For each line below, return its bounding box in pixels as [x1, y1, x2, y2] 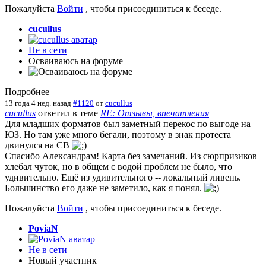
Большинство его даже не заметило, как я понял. [5, 182, 204, 193]
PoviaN [28, 223, 58, 233]
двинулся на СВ [5, 140, 72, 150]
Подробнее [5, 86, 49, 97]
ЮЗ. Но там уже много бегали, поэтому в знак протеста [5, 129, 231, 140]
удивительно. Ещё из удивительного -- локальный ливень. [5, 172, 241, 182]
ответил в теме [36, 107, 100, 118]
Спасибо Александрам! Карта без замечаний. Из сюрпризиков [5, 150, 257, 161]
